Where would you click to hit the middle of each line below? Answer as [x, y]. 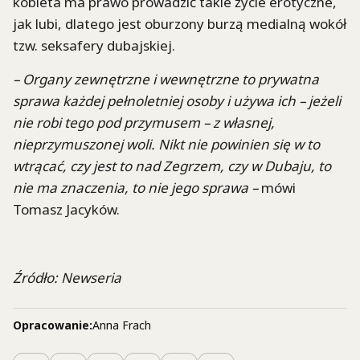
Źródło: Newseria [67, 277]
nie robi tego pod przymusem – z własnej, [144, 123]
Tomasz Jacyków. [66, 210]
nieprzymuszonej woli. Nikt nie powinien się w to [166, 145]
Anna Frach [122, 325]
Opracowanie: [53, 325]
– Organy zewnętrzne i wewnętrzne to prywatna [166, 80]
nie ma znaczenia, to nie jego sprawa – [135, 188]
